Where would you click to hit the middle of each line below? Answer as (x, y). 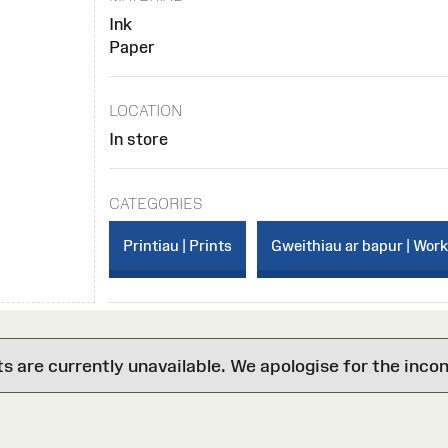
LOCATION (146, 111)
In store (139, 139)
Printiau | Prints (178, 245)
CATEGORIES (156, 203)
